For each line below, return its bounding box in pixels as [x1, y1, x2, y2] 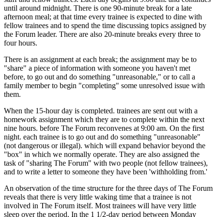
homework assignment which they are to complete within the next [4, 115, 204, 124]
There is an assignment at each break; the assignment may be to [4, 55, 197, 63]
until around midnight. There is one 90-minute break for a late [4, 3, 192, 12]
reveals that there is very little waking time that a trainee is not [4, 192, 191, 201]
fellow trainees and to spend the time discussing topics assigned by [4, 21, 206, 30]
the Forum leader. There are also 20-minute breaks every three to [4, 30, 201, 38]
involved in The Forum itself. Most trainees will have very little [4, 201, 196, 210]
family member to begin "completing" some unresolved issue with [4, 81, 205, 90]
